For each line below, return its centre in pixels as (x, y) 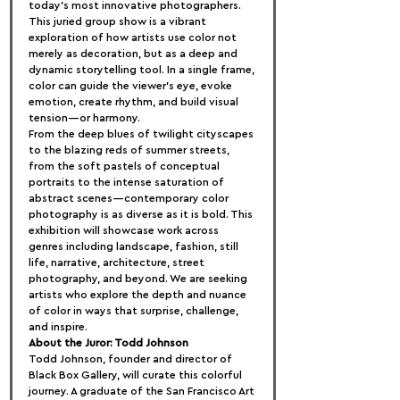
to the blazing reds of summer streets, (130, 150)
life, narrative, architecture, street (118, 262)
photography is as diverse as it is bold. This (142, 214)
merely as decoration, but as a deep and (134, 54)
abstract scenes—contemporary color (130, 198)
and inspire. (58, 327)
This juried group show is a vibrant (119, 21)
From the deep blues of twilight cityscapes (142, 134)
